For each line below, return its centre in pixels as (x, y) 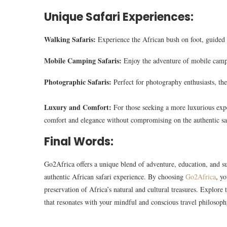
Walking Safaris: (71, 40)
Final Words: (79, 142)
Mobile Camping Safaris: (83, 61)
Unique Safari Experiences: (119, 17)
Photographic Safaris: (79, 82)
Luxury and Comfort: (79, 107)
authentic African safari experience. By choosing (115, 177)
